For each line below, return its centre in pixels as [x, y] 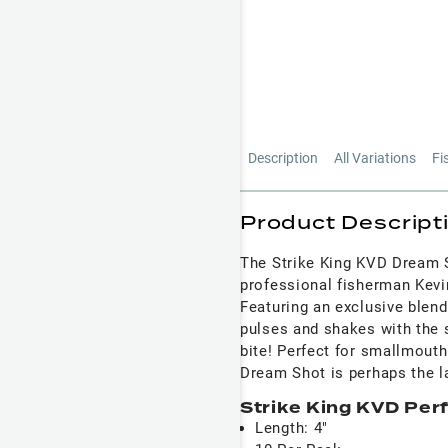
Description [283, 157]
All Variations [375, 157]
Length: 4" [291, 427]
